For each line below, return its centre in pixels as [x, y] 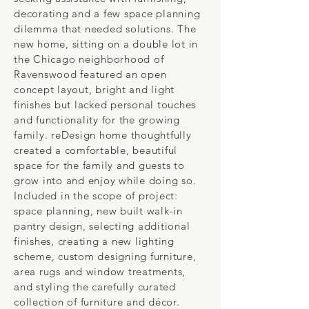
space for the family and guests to [99, 165]
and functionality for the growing [97, 120]
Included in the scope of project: [96, 196]
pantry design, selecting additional [102, 226]
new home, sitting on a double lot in [106, 44]
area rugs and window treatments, [100, 271]
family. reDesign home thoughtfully [103, 135]
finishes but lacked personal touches [105, 104]
